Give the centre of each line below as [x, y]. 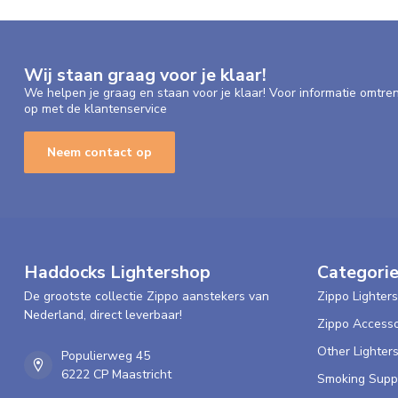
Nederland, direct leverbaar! [103, 315]
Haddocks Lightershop [117, 273]
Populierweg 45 [106, 356]
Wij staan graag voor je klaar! [145, 75]
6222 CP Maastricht [116, 375]
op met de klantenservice [96, 108]
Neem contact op [99, 153]
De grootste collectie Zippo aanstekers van [147, 297]
